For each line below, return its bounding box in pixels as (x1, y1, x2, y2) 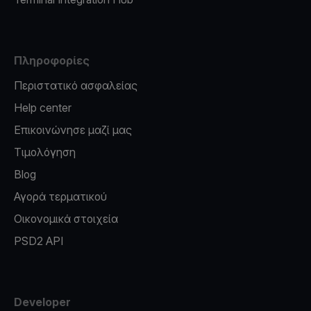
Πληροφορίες (14, 53, 90, 68)
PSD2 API (14, 234, 63, 249)
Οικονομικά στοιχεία (14, 212, 118, 226)
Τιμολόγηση (14, 145, 76, 160)
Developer (14, 295, 71, 310)
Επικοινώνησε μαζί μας (14, 123, 132, 137)
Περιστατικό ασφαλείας (14, 78, 137, 93)
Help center (14, 101, 72, 115)
